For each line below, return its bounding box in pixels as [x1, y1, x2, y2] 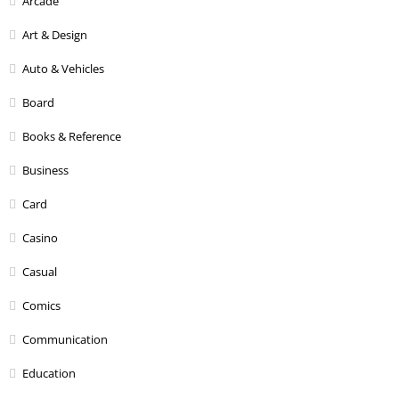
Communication [22, 330, 108, 347]
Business [22, 161, 69, 178]
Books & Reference [22, 127, 121, 144]
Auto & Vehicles [22, 60, 104, 77]
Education [22, 364, 76, 381]
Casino [22, 229, 58, 246]
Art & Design [22, 26, 87, 43]
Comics [22, 297, 61, 313]
